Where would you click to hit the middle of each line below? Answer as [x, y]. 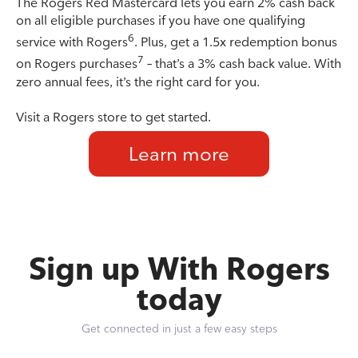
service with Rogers [72, 42]
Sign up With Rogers [179, 268]
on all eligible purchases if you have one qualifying [161, 20]
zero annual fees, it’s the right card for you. [138, 82]
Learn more [179, 153]
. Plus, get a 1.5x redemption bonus [236, 42]
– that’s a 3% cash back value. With [243, 64]
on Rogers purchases [77, 64]
